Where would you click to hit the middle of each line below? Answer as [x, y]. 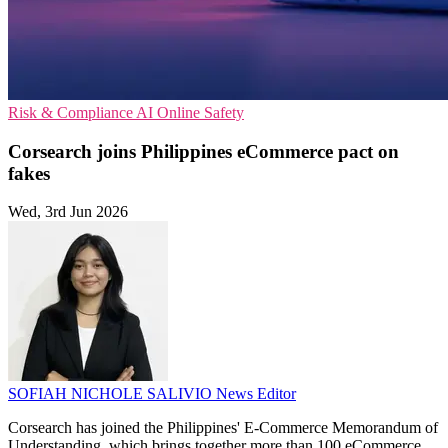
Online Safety [200, 112]
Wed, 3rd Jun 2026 [68, 212]
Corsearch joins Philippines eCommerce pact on [203, 151]
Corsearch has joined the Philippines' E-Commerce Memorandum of [223, 428]
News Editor [256, 394]
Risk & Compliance [72, 112]
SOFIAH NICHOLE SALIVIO [112, 394]
